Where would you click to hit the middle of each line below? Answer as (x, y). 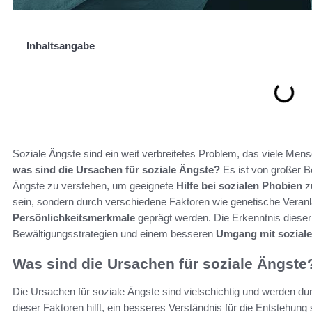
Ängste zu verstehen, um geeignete (94, 186)
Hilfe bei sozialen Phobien (239, 186)
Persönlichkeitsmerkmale (74, 218)
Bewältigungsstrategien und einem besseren (114, 234)
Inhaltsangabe (61, 46)
